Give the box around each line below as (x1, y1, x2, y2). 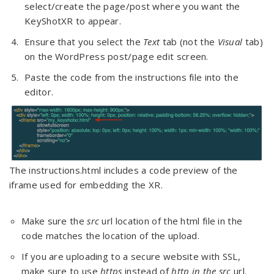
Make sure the (21, 215, 87, 228)
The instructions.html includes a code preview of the (9, 164, 238, 177)
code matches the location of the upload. (21, 229, 199, 242)
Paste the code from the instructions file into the (24, 71, 239, 83)
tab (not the (160, 35, 218, 48)
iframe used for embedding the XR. (9, 179, 163, 191)
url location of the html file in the (99, 215, 243, 228)
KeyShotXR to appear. (24, 15, 122, 27)
